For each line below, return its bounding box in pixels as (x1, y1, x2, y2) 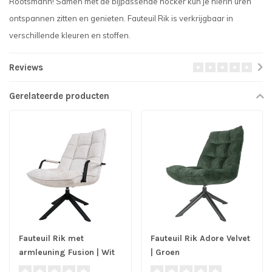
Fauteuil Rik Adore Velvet (150, 233, 250, 244)
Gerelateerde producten (9, 90, 109, 101)
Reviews (9, 61, 43, 73)
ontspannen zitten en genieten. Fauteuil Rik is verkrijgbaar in (9, 13, 233, 23)
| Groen (150, 247, 180, 258)
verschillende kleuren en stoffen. (9, 30, 131, 40)
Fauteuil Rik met (19, 233, 84, 244)
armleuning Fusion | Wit (19, 247, 115, 258)
